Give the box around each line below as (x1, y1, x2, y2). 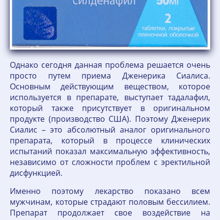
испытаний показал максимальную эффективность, (10, 145, 210, 157)
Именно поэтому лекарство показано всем (10, 185, 210, 196)
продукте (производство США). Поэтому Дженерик (10, 113, 210, 124)
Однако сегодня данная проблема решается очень (10, 59, 210, 70)
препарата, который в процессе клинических (10, 135, 210, 146)
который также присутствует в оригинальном (10, 102, 210, 113)
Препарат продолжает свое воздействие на (10, 207, 210, 218)
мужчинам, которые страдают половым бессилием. (10, 196, 210, 207)
